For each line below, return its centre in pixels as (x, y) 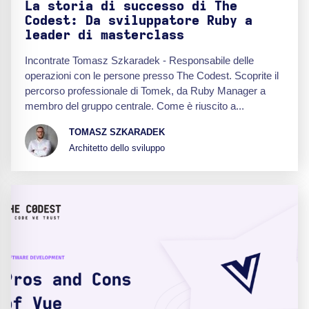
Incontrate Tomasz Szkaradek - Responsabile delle (139, 60)
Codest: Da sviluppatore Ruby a (139, 21)
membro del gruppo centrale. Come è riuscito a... (134, 106)
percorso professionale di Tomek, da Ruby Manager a (145, 90)
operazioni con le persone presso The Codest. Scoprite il (152, 75)
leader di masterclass (104, 35)
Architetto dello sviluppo (117, 148)
